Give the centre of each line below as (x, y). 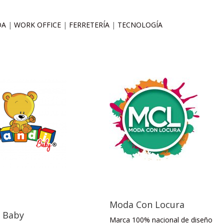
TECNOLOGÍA (140, 24)
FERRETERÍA (90, 24)
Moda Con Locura (147, 205)
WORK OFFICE (39, 24)
